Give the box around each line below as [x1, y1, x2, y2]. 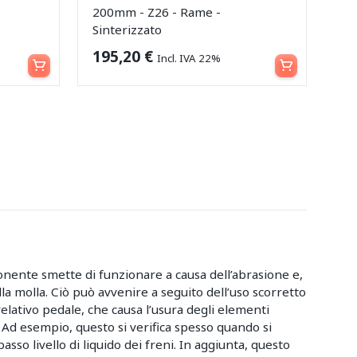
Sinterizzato [92, 21, 162, 37]
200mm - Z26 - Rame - [92, 3, 221, 20]
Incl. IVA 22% [156, 51, 221, 66]
